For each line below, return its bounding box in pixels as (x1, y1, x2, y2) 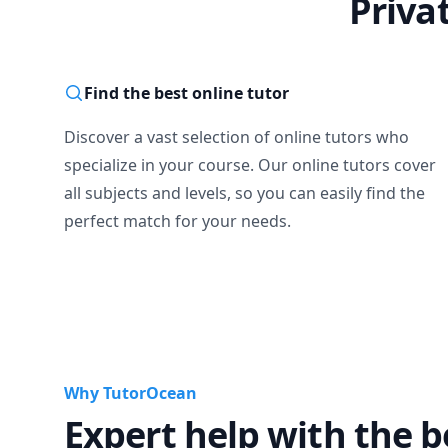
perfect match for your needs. (64, 210, 291, 232)
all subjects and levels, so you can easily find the (64, 182, 425, 204)
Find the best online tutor (84, 82, 289, 104)
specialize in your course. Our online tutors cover (64, 154, 436, 176)
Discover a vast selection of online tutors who (64, 126, 409, 148)
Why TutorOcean (64, 382, 197, 404)
